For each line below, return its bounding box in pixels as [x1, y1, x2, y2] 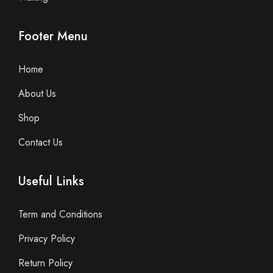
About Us [18, 86, 56, 101]
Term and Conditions [18, 207, 102, 221]
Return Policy [18, 255, 73, 270]
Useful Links [18, 172, 84, 190]
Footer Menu [18, 27, 88, 45]
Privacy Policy [18, 231, 75, 246]
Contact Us [18, 135, 63, 149]
